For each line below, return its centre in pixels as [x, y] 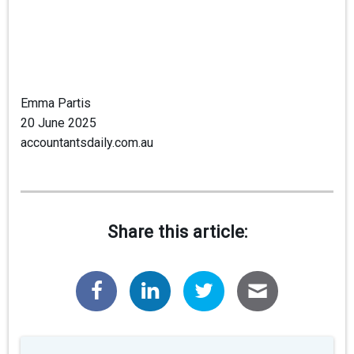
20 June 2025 [59, 122]
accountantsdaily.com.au [87, 142]
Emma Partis [56, 103]
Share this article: [177, 231]
